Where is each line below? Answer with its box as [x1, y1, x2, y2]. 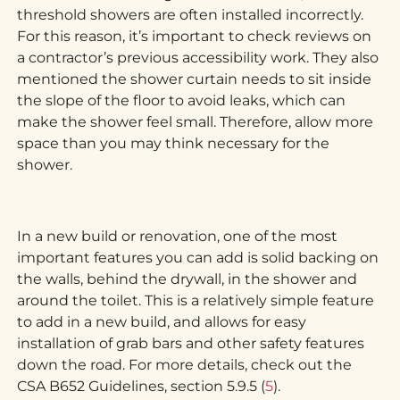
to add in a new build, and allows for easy [17, 312, 307, 330]
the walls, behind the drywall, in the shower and [17, 270, 358, 287]
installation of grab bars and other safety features [17, 334, 365, 352]
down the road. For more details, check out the [17, 355, 353, 373]
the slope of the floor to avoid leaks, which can [17, 91, 346, 109]
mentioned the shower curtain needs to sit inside [17, 70, 372, 87]
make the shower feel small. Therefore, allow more [17, 112, 374, 130]
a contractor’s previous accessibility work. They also [17, 48, 379, 66]
